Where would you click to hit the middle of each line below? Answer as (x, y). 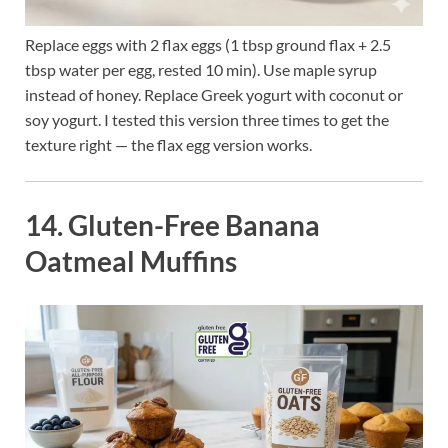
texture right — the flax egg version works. (168, 145)
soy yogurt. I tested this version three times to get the (207, 120)
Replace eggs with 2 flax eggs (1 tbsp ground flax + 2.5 (208, 45)
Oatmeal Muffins (131, 261)
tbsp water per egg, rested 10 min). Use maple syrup (201, 70)
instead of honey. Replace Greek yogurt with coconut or (214, 95)
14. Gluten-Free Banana (172, 225)
